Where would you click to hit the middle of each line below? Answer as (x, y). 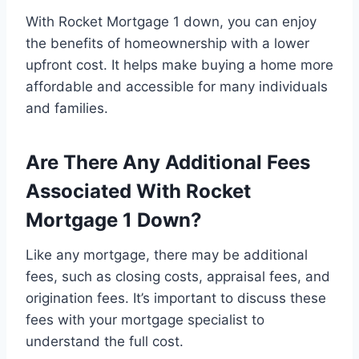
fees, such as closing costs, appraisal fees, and (178, 277)
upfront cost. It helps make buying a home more (179, 65)
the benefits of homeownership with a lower (167, 44)
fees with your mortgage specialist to (145, 320)
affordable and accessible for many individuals (177, 87)
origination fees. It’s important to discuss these (176, 298)
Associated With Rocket (138, 192)
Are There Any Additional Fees (168, 163)
